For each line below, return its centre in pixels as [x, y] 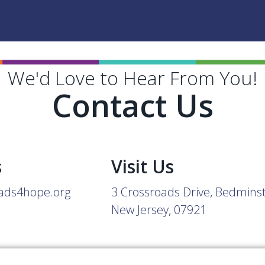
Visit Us [143, 167]
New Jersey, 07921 [159, 210]
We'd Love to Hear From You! [132, 78]
